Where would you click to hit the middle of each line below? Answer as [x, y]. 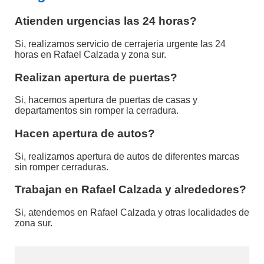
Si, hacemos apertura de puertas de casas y [106, 100]
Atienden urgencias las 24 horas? [106, 21]
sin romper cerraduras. [62, 167]
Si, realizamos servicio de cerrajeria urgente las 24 [120, 44]
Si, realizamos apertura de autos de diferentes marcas [127, 156]
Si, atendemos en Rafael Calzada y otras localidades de [132, 213]
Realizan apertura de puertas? [96, 77]
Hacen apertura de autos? [85, 134]
